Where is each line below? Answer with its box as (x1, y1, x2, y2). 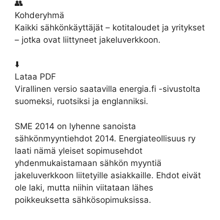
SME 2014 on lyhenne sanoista (15, 121, 136, 131)
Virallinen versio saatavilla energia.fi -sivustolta (15, 84, 200, 94)
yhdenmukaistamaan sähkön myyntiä (15, 158, 162, 168)
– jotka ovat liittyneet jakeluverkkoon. (15, 34, 161, 45)
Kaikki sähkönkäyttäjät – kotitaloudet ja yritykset (15, 22, 205, 32)
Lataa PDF (15, 72, 56, 82)
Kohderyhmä (15, 10, 64, 20)
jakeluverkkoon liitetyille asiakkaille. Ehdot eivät (15, 170, 201, 180)
